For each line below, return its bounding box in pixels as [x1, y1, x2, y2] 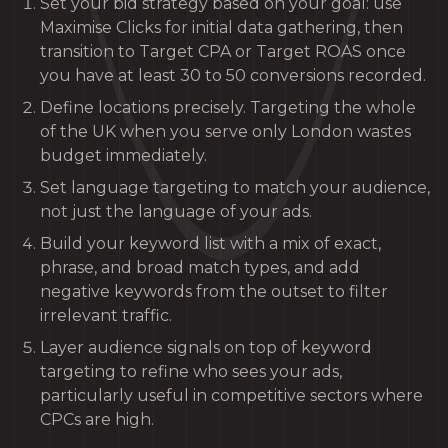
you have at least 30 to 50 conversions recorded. [40, 65, 426, 85]
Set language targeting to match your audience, [40, 177, 430, 197]
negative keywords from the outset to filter [40, 281, 388, 301]
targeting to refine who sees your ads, [40, 361, 342, 381]
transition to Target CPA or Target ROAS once [40, 41, 406, 61]
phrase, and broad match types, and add [40, 257, 360, 277]
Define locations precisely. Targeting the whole [40, 97, 416, 117]
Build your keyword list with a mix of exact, [40, 233, 381, 253]
